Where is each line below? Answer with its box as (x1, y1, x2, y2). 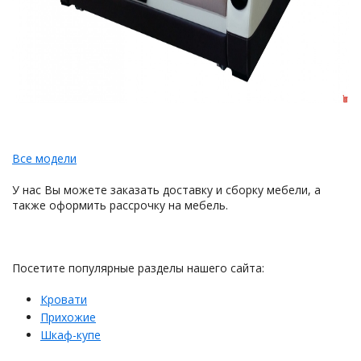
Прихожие (40, 309, 96, 325)
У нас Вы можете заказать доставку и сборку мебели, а (12, 181, 321, 197)
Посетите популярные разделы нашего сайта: (12, 259, 264, 276)
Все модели (12, 150, 77, 166)
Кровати (40, 291, 87, 307)
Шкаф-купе (40, 326, 101, 342)
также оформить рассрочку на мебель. (12, 197, 228, 213)
